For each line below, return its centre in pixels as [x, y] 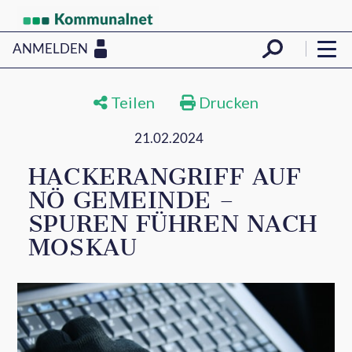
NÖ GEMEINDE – [131, 200]
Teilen [131, 102]
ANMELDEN [50, 48]
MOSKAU [82, 247]
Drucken [227, 102]
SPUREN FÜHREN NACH [172, 224]
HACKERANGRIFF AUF [165, 177]
